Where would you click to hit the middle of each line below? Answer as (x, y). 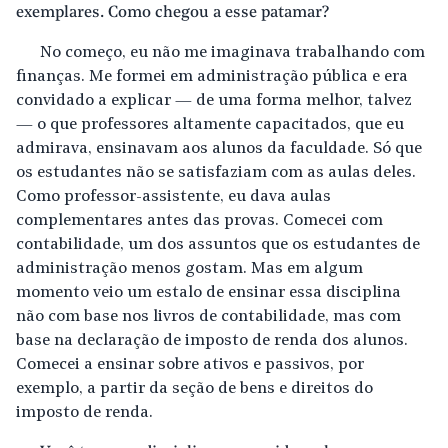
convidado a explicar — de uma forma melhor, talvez (214, 101)
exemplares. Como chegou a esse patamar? (172, 13)
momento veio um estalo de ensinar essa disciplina (208, 293)
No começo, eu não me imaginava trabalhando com (232, 53)
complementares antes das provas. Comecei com (199, 221)
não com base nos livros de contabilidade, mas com (208, 317)
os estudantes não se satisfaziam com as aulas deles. (216, 173)
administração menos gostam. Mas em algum (189, 269)
